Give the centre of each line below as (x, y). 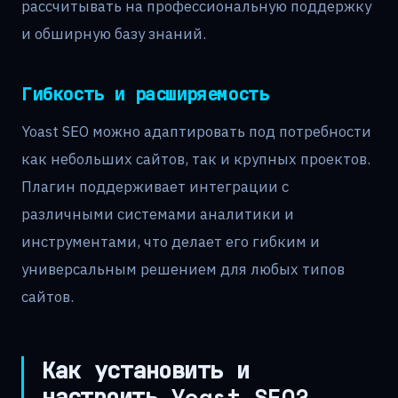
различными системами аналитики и (158, 215)
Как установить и (146, 370)
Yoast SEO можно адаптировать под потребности (196, 132)
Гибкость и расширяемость (145, 94)
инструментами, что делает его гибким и (171, 242)
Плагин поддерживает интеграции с (155, 187)
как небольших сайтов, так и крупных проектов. (196, 159)
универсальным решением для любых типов (183, 270)
